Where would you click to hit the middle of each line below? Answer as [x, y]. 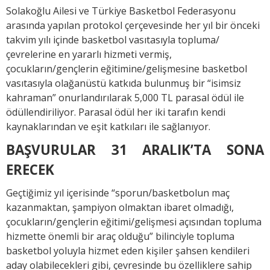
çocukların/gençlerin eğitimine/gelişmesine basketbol [127, 68]
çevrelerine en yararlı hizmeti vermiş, [89, 54]
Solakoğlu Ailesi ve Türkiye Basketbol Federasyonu [121, 11]
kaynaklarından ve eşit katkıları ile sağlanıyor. [108, 126]
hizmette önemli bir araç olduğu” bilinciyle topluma [120, 236]
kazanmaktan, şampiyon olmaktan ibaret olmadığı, [120, 207]
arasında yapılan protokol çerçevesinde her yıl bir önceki [133, 25]
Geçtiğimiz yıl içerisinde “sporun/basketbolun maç [118, 193]
